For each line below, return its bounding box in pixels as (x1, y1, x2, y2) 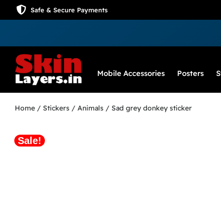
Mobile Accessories (97, 69, 165, 78)
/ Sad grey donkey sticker (104, 104, 192, 113)
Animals (77, 104, 104, 113)
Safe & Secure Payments (30, 6, 108, 14)
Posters (177, 69, 204, 78)
